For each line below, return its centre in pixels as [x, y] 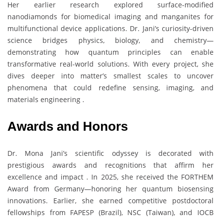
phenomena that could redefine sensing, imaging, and [110, 87]
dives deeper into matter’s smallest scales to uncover [110, 75]
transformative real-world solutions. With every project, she [110, 64]
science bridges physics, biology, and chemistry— [110, 40]
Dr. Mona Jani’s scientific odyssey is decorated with [110, 153]
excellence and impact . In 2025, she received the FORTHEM [110, 177]
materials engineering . [46, 99]
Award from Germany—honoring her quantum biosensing [110, 188]
